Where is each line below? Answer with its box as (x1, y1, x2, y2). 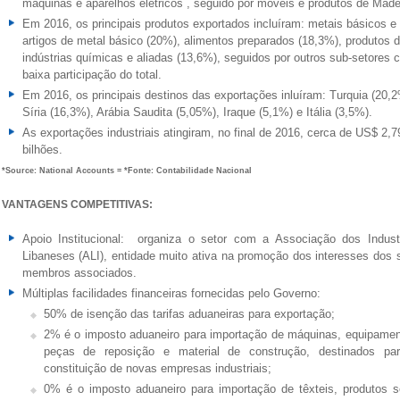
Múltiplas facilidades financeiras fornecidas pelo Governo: (21, 287, 321, 300)
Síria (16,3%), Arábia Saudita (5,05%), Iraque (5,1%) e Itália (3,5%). (21, 105, 372, 119)
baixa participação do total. (21, 68, 162, 81)
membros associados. (21, 266, 137, 279)
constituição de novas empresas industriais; (43, 362, 271, 375)
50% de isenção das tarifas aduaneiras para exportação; (43, 307, 335, 321)
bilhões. (21, 143, 62, 156)
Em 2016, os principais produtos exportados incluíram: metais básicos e (21, 17, 396, 30)
